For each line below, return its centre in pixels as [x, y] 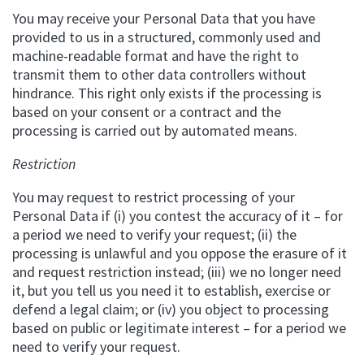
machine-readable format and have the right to [156, 56]
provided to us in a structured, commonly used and [167, 37]
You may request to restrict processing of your [154, 197]
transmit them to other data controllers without [159, 74]
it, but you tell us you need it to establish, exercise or [171, 290]
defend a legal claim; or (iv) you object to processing [171, 309]
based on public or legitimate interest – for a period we [179, 328]
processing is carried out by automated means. [155, 130]
